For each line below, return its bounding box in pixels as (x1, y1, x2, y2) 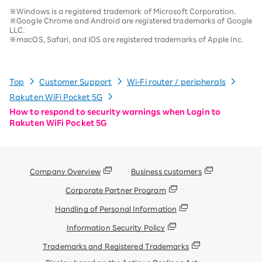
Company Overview (30, 167, 101, 175)
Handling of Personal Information (54, 205, 177, 212)
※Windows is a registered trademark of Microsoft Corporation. (9, 8, 236, 15)
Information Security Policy (66, 223, 166, 231)
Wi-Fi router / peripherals (127, 78, 226, 86)
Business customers (130, 167, 202, 175)
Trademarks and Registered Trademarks (43, 242, 189, 250)
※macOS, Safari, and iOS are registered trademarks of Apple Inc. (9, 36, 244, 43)
